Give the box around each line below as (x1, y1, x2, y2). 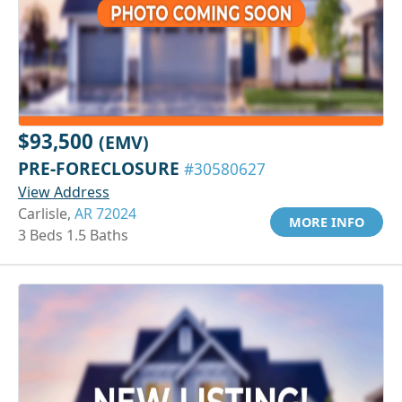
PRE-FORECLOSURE (18, 155, 184, 180)
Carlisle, (18, 203, 74, 223)
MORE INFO (289, 213, 364, 231)
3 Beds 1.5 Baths (18, 224, 128, 245)
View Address (18, 181, 109, 202)
